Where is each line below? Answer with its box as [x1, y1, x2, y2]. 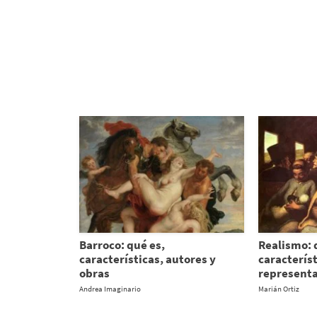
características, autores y [79, 250, 216, 267]
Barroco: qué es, [79, 236, 165, 253]
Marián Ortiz [258, 283, 299, 294]
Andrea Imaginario [79, 283, 141, 294]
